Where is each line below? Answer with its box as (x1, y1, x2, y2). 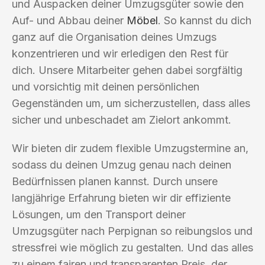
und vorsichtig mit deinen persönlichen (12, 80, 199, 93)
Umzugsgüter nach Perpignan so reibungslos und (12, 224, 253, 237)
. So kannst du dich (158, 14, 251, 27)
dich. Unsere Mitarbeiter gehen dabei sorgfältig (12, 63, 243, 76)
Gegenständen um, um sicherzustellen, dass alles (12, 96, 250, 109)
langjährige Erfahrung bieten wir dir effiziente (12, 191, 231, 204)
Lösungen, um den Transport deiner (12, 208, 186, 221)
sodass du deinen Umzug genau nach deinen (12, 158, 231, 171)
